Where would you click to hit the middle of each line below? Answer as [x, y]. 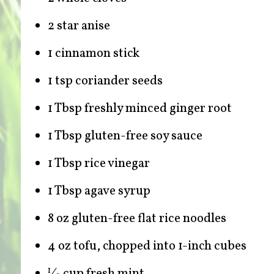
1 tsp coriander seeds [105, 81]
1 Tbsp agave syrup [99, 191]
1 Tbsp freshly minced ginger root [139, 109]
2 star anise [79, 26]
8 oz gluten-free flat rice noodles [137, 219]
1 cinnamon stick [93, 54]
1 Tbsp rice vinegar [98, 164]
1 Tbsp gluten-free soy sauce [125, 136]
